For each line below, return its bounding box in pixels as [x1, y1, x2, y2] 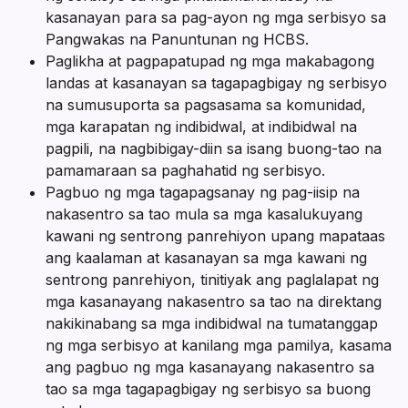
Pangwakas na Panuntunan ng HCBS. [46, 30, 309, 49]
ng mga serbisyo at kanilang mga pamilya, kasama [46, 336, 392, 355]
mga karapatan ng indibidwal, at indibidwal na [46, 117, 357, 137]
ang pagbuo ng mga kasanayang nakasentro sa [46, 358, 374, 377]
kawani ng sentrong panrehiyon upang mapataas [46, 227, 385, 246]
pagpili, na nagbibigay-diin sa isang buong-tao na [46, 139, 382, 158]
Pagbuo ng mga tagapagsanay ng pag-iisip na [46, 183, 360, 202]
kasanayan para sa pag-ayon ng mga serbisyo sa [46, 8, 386, 27]
